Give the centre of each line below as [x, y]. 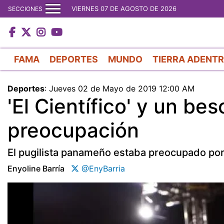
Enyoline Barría [36, 168]
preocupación [73, 130]
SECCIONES [25, 8]
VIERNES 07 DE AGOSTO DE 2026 [124, 8]
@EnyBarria [102, 168]
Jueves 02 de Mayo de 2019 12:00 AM [122, 88]
